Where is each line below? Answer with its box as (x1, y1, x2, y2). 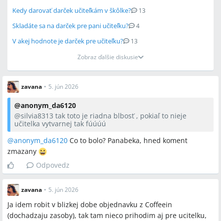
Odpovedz (36, 160, 70, 170)
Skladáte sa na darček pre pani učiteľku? (12, 21, 129, 30)
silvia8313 (21, 111, 53, 120)
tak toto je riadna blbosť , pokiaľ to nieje (53, 111, 186, 120)
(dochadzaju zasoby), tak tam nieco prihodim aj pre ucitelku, (7, 211, 207, 220)
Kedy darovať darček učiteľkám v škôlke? (12, 6, 131, 15)
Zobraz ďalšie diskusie (77, 53, 139, 61)
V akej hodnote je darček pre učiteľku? (12, 37, 123, 45)
